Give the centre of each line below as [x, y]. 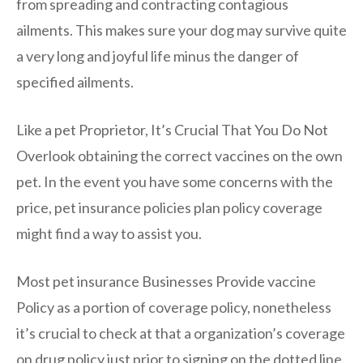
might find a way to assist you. [109, 234]
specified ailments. [75, 82]
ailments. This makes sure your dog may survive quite [181, 30]
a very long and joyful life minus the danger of [158, 56]
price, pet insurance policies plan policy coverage [169, 208]
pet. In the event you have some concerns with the [175, 182]
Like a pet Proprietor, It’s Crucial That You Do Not [172, 130]
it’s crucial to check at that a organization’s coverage [181, 333]
